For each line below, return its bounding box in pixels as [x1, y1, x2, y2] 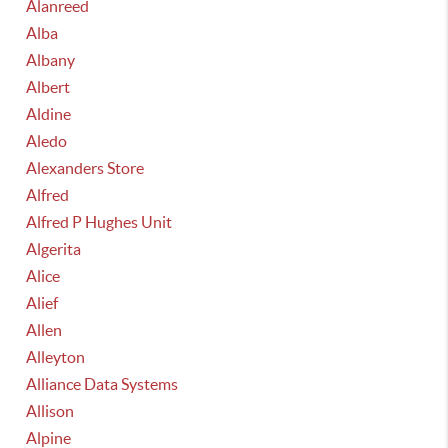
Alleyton [26, 348, 86, 366]
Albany [26, 51, 76, 69]
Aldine [26, 105, 72, 123]
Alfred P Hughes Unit [26, 213, 173, 231]
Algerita [26, 240, 82, 258]
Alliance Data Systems [26, 375, 179, 393]
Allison [26, 402, 75, 420]
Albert [26, 78, 71, 96]
